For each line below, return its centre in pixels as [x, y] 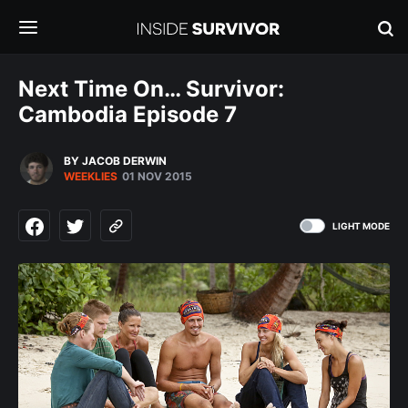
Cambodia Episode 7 [127, 114]
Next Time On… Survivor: [151, 89]
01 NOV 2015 [157, 176]
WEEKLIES [91, 176]
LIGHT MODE [361, 225]
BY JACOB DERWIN [115, 161]
